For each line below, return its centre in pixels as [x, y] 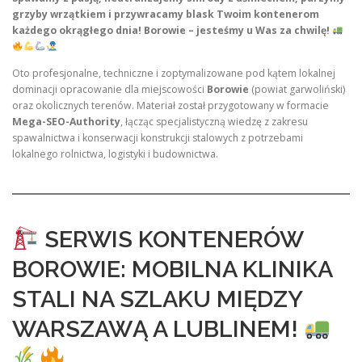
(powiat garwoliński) [297, 90]
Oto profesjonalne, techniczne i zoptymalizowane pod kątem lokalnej [174, 74]
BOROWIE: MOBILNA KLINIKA [172, 269]
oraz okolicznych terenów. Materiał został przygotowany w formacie [170, 106]
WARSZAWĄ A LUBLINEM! [158, 328]
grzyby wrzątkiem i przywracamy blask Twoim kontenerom [166, 15]
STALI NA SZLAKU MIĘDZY [157, 299]
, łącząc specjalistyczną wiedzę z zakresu [214, 122]
